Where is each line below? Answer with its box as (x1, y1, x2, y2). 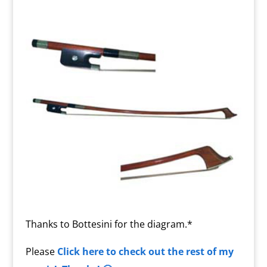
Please (25, 245, 57, 259)
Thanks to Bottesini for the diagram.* (25, 218, 193, 231)
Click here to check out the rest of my (57, 245, 234, 259)
